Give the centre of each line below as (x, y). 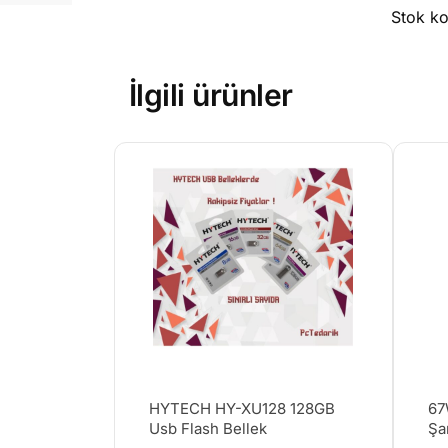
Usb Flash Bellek (207, 429)
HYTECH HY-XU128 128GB (242, 409)
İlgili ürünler (210, 95)
